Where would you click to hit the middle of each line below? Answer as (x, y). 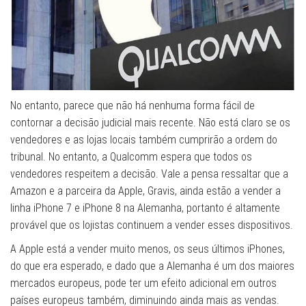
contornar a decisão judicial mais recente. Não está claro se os (150, 122)
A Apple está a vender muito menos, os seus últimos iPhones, (148, 249)
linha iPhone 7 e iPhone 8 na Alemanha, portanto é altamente (145, 208)
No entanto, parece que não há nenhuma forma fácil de (133, 105)
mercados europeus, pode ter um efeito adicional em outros (143, 283)
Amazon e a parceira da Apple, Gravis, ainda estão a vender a (145, 191)
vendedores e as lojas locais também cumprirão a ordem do (144, 139)
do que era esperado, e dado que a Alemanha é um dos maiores (152, 266)
